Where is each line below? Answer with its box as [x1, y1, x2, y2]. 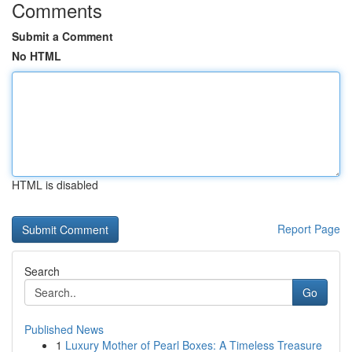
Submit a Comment [12, 28, 113, 44]
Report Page [277, 221, 340, 236]
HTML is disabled [12, 177, 98, 192]
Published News [24, 321, 104, 337]
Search [24, 263, 60, 279]
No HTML [12, 48, 61, 64]
